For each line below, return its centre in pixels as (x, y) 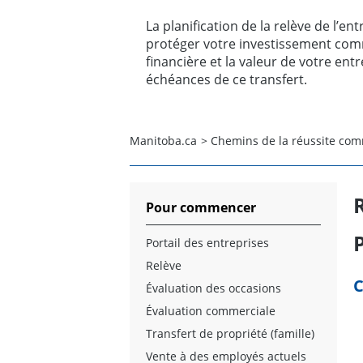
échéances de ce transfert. (226, 79)
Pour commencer (201, 207)
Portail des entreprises (207, 242)
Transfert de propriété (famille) (230, 333)
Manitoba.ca (163, 140)
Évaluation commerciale (211, 310)
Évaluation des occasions (214, 288)
